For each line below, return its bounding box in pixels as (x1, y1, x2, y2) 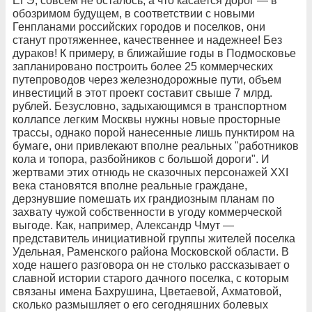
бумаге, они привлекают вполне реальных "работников (13, 139, 299, 152)
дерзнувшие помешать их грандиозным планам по (13, 192, 274, 205)
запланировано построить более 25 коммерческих (13, 60, 273, 72)
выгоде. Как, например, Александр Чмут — (13, 219, 234, 231)
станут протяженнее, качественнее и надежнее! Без (13, 33, 282, 46)
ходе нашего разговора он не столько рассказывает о (13, 258, 290, 271)
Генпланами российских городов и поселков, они (13, 20, 265, 33)
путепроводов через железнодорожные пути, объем (13, 73, 281, 86)
